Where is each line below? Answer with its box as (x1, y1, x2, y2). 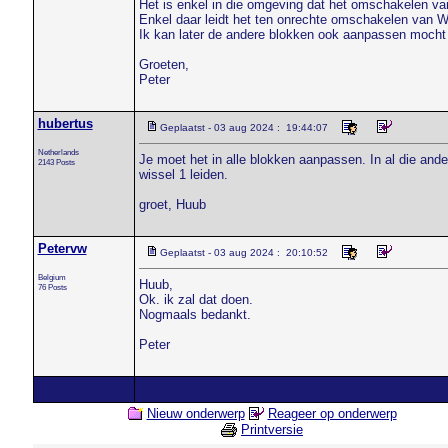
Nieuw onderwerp (146, 406, 245, 421)
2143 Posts (37, 157, 75, 167)
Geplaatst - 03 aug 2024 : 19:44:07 (159, 122, 328, 133)
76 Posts (37, 282, 67, 292)
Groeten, (138, 57, 189, 72)
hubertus (37, 116, 93, 131)
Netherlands (37, 147, 79, 157)
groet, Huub (138, 197, 206, 212)
